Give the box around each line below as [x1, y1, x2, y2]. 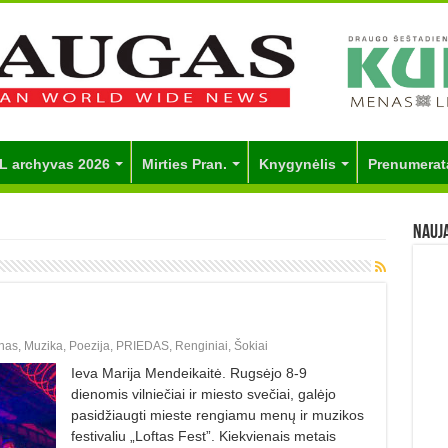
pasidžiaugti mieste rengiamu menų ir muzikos [70, 406, 364, 423]
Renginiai [174, 338, 228, 353]
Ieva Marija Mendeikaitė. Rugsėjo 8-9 [70, 364, 307, 381]
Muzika [23, 338, 63, 353]
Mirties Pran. [141, 155, 227, 172]
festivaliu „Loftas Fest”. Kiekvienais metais [70, 427, 336, 444]
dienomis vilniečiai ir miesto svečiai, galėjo [70, 385, 336, 402]
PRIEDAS [115, 338, 169, 353]
